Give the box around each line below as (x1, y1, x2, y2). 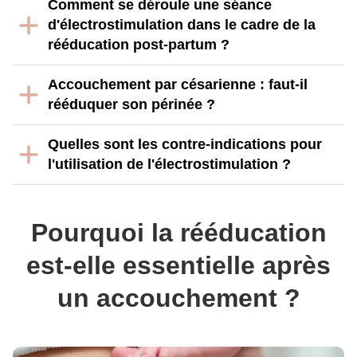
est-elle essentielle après (26, 251, 331, 280)
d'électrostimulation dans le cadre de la (48, 17, 316, 33)
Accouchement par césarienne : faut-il (48, 76, 308, 92)
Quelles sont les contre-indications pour (48, 136, 322, 152)
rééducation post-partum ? (48, 37, 229, 53)
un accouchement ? (57, 284, 300, 312)
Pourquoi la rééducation (30, 218, 327, 247)
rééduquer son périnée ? (48, 96, 215, 112)
